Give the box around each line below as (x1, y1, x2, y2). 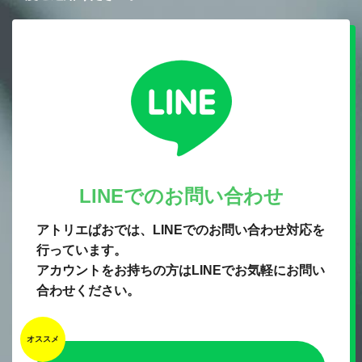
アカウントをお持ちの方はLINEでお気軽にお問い (36, 263, 325, 277)
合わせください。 (36, 284, 140, 297)
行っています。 (36, 243, 127, 257)
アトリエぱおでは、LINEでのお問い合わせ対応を (36, 223, 325, 237)
